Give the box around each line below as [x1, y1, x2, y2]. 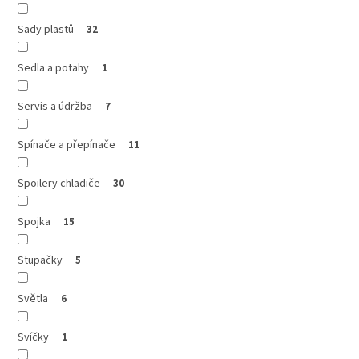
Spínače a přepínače [17, 136, 115, 153]
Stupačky [17, 252, 63, 268]
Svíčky [17, 329, 49, 345]
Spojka [17, 213, 50, 230]
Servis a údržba [17, 98, 92, 115]
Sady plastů [17, 21, 74, 38]
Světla [17, 290, 48, 307]
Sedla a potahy [17, 59, 89, 76]
